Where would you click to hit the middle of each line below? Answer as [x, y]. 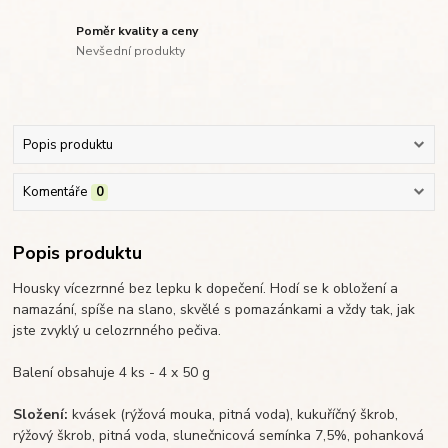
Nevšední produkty [131, 50]
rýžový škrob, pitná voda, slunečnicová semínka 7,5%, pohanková [219, 435]
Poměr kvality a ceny [137, 31]
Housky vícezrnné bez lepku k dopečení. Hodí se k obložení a [206, 288]
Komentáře [54, 192]
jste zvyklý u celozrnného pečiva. [117, 330]
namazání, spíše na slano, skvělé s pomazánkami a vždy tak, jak [214, 309]
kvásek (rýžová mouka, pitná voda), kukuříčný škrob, [233, 414]
